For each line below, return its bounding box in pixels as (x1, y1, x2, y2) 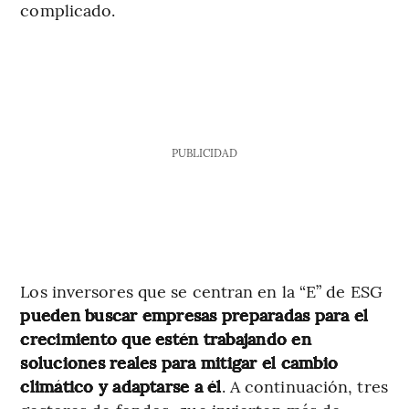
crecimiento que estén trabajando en (20, 327, 311, 351)
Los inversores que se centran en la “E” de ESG (20, 279, 383, 303)
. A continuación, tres (221, 374, 388, 398)
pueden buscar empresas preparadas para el (20, 303, 369, 327)
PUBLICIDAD (171, 145, 237, 161)
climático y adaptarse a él (20, 374, 222, 398)
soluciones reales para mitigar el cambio (20, 351, 338, 374)
